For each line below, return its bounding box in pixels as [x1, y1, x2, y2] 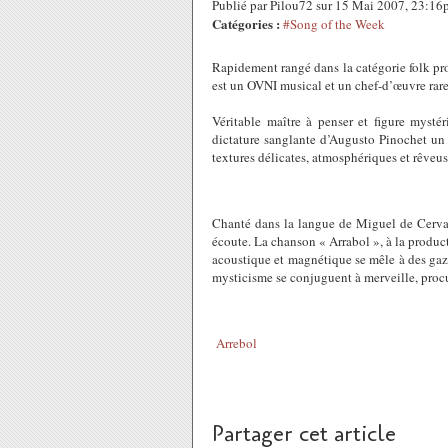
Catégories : [212, 14, 280, 33]
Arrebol [216, 334, 257, 352]
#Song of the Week [283, 15, 385, 33]
